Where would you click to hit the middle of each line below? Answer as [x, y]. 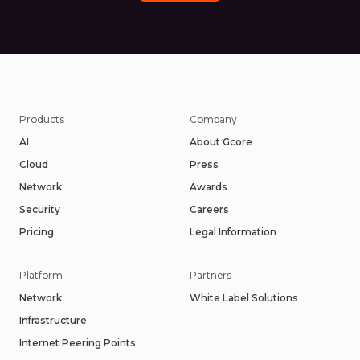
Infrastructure [53, 320]
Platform [41, 275]
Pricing [37, 232]
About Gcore [221, 142]
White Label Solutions [244, 298]
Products [42, 119]
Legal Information [233, 232]
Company [213, 119]
